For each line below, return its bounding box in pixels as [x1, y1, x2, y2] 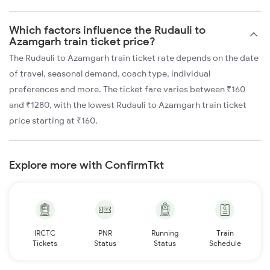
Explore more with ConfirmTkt [9, 157, 164, 172]
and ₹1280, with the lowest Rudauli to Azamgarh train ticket [9, 99, 246, 110]
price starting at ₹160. [9, 115, 98, 126]
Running [151, 228, 179, 237]
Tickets [33, 238, 58, 248]
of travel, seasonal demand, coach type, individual [9, 67, 210, 79]
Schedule [209, 238, 241, 248]
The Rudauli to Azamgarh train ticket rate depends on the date [9, 52, 259, 63]
